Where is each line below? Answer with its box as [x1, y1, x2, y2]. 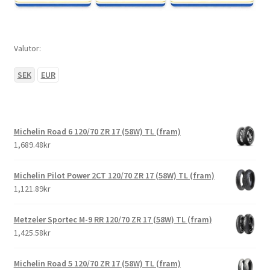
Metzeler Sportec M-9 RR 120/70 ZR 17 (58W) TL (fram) [13, 214, 212, 225]
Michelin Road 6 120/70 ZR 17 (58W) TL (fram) [13, 126, 181, 137]
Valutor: [13, 43, 41, 54]
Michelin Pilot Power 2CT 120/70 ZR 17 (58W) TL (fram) [13, 170, 215, 181]
